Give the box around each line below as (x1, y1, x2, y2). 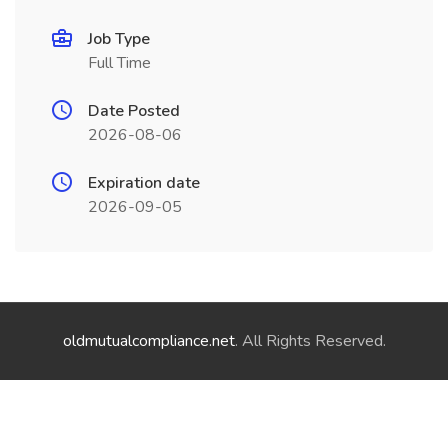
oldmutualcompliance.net (62, 330, 235, 352)
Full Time (88, 52, 151, 74)
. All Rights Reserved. (234, 330, 386, 352)
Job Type (88, 28, 150, 50)
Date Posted (88, 100, 180, 122)
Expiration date (88, 172, 200, 194)
